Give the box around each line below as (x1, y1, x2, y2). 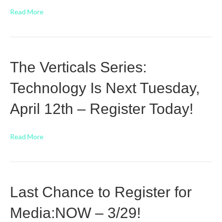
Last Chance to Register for (10, 184, 192, 200)
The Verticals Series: (10, 59, 147, 75)
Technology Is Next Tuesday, (10, 80, 200, 96)
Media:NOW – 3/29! (10, 205, 141, 221)
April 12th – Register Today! (10, 101, 193, 117)
